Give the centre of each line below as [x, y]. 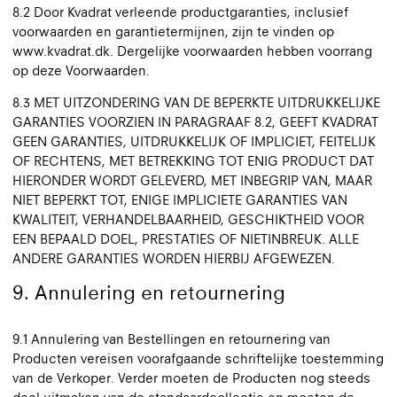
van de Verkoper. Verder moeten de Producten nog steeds [191, 378]
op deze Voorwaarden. [81, 70]
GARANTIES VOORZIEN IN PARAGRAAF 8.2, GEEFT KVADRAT [195, 122]
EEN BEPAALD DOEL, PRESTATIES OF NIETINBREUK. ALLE [186, 239]
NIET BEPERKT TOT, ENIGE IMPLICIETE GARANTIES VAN [180, 200]
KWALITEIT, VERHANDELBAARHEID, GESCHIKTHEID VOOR [188, 219]
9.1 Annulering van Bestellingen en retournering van [171, 339]
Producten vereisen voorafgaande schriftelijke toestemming [198, 358]
